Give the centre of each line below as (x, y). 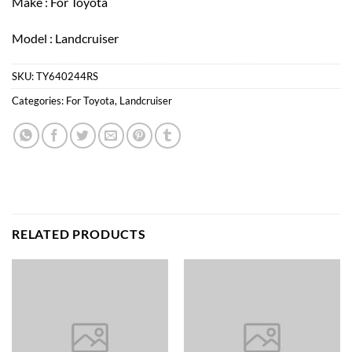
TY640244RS (67, 77)
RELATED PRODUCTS (79, 234)
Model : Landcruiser (65, 38)
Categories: (39, 101)
